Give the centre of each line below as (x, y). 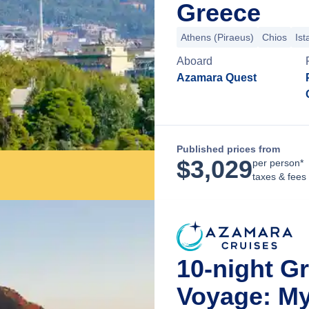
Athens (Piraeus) (217, 37)
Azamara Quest (217, 78)
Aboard (195, 61)
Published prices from (228, 149)
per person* (278, 163)
